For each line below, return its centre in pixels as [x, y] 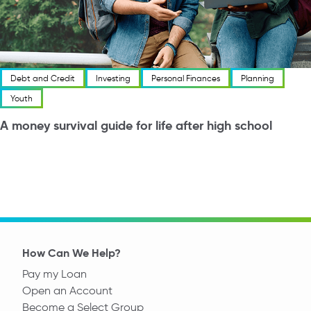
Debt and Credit [43, 78]
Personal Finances [186, 78]
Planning [258, 78]
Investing [113, 78]
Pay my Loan [54, 274]
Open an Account [67, 291]
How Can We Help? [72, 253]
